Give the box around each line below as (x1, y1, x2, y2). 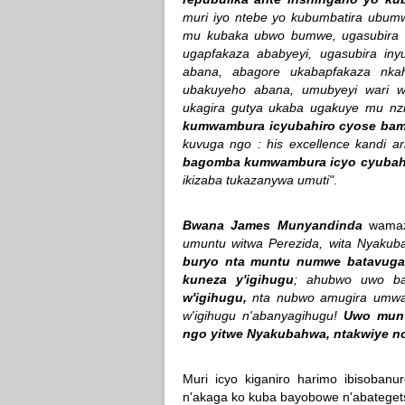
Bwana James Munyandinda (183, 217, 363, 232)
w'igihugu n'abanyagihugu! (183, 307, 344, 323)
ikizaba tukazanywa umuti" (183, 172, 334, 187)
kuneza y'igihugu (183, 271, 295, 287)
